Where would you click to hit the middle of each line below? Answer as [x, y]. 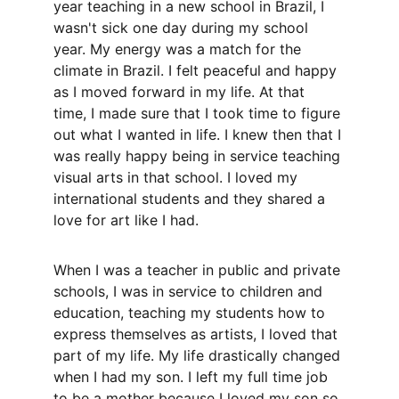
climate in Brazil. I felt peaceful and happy [197, 70]
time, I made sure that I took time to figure [199, 113]
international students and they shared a [191, 199]
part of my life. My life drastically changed [199, 355]
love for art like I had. [128, 220]
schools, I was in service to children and [190, 291]
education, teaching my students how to [191, 313]
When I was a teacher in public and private [199, 270]
